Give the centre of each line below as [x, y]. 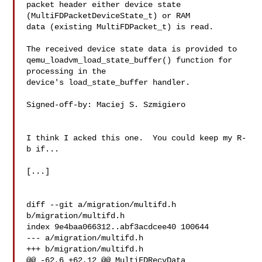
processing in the [66, 71]
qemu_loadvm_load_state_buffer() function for [130, 60]
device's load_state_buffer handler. [108, 82]
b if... [43, 149]
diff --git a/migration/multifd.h [101, 205]
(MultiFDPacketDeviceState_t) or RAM [108, 16]
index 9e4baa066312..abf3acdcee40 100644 [118, 227]
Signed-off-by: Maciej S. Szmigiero [108, 105]
